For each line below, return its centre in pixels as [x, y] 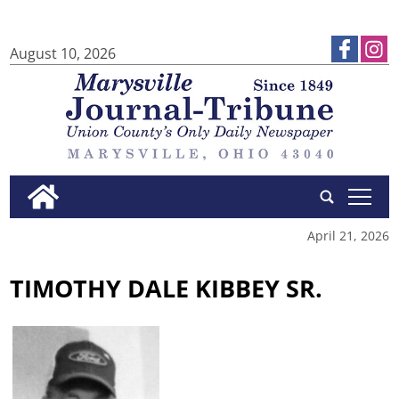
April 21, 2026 [348, 235]
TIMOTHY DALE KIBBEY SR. [167, 288]
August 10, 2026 [63, 53]
